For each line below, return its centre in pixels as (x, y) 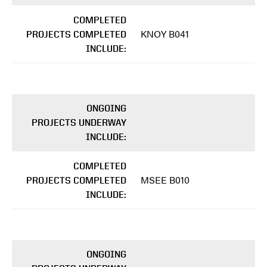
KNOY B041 (165, 34)
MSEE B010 (165, 180)
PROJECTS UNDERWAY (79, 123)
